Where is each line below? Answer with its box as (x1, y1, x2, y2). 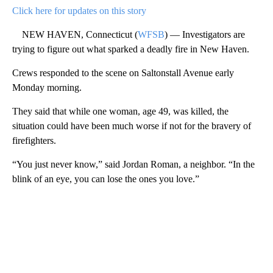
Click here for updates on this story (12, 5, 146, 16)
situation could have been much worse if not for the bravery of (12, 120, 251, 131)
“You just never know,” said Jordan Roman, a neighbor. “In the (12, 158, 255, 169)
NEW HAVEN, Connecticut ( (12, 29, 138, 40)
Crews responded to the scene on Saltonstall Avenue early (12, 67, 234, 78)
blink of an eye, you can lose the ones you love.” (12, 173, 199, 184)
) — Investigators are (165, 29, 245, 40)
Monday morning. (12, 82, 82, 93)
